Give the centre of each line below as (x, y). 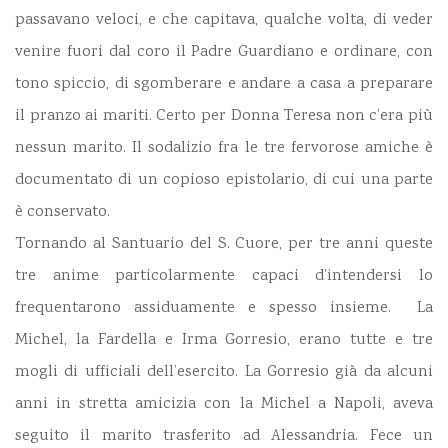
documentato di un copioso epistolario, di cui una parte (224, 181)
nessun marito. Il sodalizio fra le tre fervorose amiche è (224, 149)
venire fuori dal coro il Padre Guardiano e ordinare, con (224, 53)
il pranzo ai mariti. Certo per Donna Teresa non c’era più (224, 117)
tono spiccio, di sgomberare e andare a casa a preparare (224, 85)
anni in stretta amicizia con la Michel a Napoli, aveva (224, 405)
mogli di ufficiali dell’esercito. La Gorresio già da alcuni (224, 373)
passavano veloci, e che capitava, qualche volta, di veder (224, 21)
